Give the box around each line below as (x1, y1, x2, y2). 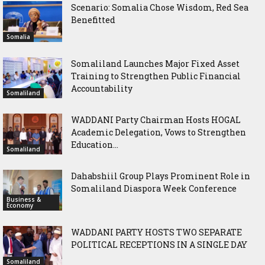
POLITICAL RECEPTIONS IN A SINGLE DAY (71, 239, 247, 251)
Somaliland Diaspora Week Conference (71, 183, 237, 195)
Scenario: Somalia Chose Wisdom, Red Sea (71, 2, 248, 14)
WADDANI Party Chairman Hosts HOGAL (71, 114, 241, 126)
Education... (71, 139, 118, 151)
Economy (7, 201, 33, 210)
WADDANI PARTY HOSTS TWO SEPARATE (71, 227, 242, 238)
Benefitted (71, 14, 115, 26)
